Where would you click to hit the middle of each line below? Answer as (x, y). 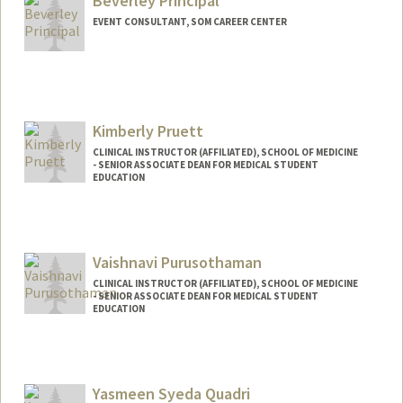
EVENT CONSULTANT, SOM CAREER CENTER (189, 21)
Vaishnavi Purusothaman (177, 263)
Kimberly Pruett (148, 131)
